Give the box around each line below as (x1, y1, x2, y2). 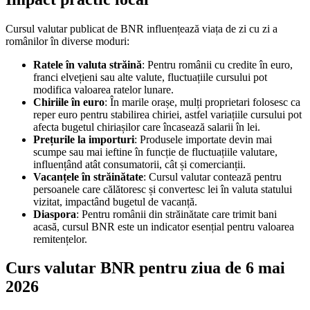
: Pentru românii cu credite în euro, (142, 58, 293, 71)
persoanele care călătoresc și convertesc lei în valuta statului (33, 183, 292, 195)
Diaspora (33, 208, 76, 220)
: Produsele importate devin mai (134, 133, 272, 145)
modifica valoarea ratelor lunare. (33, 83, 174, 95)
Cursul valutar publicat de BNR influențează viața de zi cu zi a (6, 22, 277, 35)
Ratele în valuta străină (33, 58, 142, 71)
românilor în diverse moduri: (6, 35, 129, 47)
